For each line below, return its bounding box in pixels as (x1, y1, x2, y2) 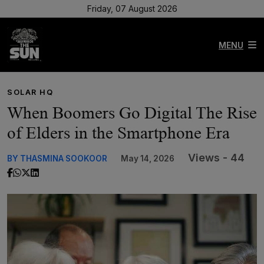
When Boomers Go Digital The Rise (7, 103, 257, 122)
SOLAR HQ (7, 88, 54, 97)
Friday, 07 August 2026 (87, 4, 177, 14)
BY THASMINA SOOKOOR (7, 154, 107, 163)
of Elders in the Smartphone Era (7, 123, 230, 142)
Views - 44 (188, 151, 245, 164)
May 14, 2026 (121, 154, 174, 163)
